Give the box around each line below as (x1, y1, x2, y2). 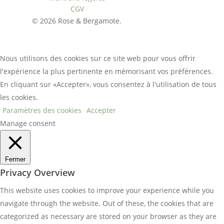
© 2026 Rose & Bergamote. (32, 15, 121, 25)
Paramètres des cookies (2, 105, 81, 115)
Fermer (5, 155, 25, 163)
